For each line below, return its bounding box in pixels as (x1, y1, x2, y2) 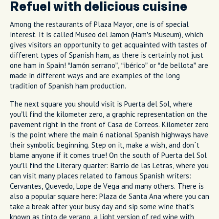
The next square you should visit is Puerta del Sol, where (10, 99, 193, 109)
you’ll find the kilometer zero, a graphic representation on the (10, 109, 207, 119)
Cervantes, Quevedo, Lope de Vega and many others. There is (10, 181, 204, 191)
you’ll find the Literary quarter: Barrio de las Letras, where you (10, 160, 209, 170)
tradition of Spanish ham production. (10, 81, 128, 90)
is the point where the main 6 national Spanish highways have (10, 130, 208, 139)
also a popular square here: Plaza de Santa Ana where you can (10, 191, 209, 201)
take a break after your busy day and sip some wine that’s (10, 201, 194, 211)
